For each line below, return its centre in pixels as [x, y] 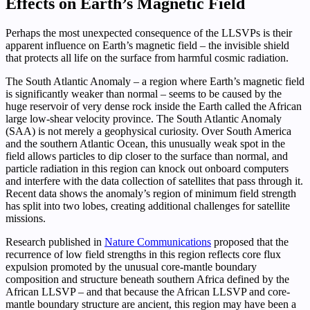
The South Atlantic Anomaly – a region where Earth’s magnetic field [155, 82]
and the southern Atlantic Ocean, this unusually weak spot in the [145, 144]
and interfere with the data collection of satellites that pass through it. [154, 181]
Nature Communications [158, 242]
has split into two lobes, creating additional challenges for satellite [148, 206]
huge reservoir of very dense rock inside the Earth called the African [154, 107]
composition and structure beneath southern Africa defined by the [147, 280]
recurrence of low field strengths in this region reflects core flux [143, 255]
